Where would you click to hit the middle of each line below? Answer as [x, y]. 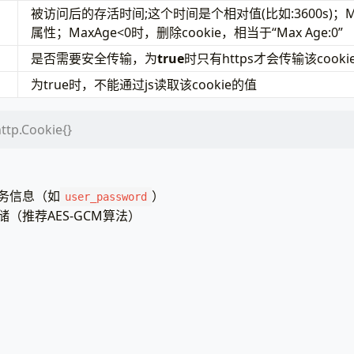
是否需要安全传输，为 [94, 58]
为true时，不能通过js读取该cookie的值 [143, 84]
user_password [105, 196]
